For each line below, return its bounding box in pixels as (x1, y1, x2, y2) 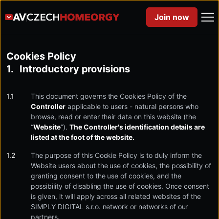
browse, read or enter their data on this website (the (31, 112, 197, 121)
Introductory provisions (20, 63, 130, 75)
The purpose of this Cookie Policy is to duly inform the (31, 151, 202, 159)
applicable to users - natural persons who (66, 102, 199, 110)
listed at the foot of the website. (31, 133, 135, 141)
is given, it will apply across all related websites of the (31, 192, 201, 200)
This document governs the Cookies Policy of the (31, 92, 187, 100)
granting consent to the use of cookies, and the (31, 172, 181, 180)
